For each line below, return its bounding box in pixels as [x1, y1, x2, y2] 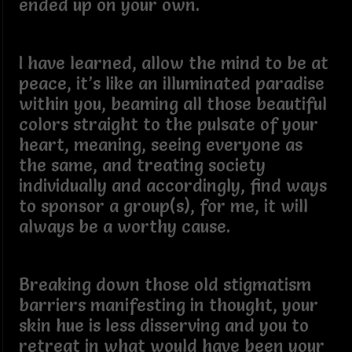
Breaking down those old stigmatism [18, 273, 311, 295]
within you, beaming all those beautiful [18, 93, 327, 115]
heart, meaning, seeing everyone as [18, 134, 302, 156]
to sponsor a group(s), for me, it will [18, 195, 308, 217]
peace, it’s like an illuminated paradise [18, 72, 324, 94]
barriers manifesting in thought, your [18, 294, 318, 316]
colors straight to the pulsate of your [18, 113, 318, 135]
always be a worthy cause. [18, 215, 230, 237]
